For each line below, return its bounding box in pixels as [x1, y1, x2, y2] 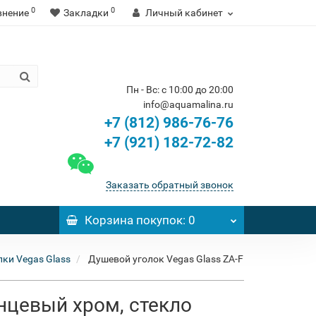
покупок [133, 213, 183, 227]
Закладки [63, 7, 109, 18]
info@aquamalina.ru [143, 99, 233, 110]
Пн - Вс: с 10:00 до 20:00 [126, 84, 233, 95]
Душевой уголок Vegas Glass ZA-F [88, 253, 243, 265]
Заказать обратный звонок [106, 179, 233, 190]
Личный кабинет [145, 7, 223, 18]
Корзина [84, 213, 133, 227]
